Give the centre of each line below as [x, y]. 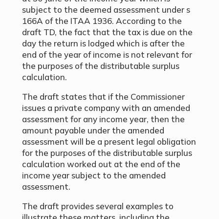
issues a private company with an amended [106, 108]
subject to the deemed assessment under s [106, 10]
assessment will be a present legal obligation [109, 142]
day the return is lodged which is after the [103, 43]
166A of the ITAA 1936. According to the [102, 21]
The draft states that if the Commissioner [103, 97]
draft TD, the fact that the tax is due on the [107, 32]
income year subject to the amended [94, 175]
